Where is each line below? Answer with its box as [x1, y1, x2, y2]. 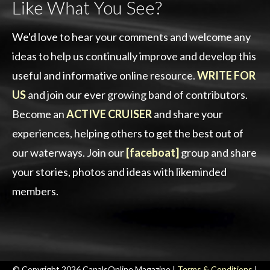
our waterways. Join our [12, 146, 126, 159]
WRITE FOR [197, 69, 256, 82]
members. [12, 184, 58, 198]
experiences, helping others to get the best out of [12, 127, 243, 140]
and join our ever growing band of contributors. [26, 88, 248, 101]
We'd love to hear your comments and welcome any [12, 30, 251, 43]
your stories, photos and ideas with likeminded [12, 165, 227, 178]
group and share [179, 146, 257, 159]
